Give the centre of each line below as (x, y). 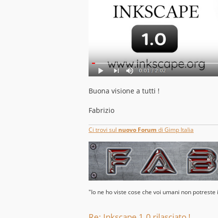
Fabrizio (101, 110)
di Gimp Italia (175, 130)
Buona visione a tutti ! (124, 91)
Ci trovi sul (103, 130)
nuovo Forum (137, 130)
